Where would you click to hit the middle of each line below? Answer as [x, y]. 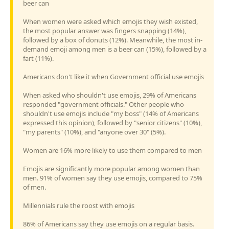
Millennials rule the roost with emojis [79, 205]
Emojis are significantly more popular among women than [111, 168]
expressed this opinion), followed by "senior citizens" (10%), [112, 122]
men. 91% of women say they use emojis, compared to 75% [113, 178]
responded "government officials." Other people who [104, 104]
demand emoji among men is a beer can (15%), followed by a [115, 49]
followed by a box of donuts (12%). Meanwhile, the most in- [113, 40]
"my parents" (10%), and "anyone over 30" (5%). [94, 132]
